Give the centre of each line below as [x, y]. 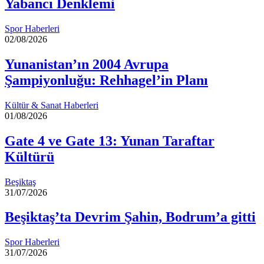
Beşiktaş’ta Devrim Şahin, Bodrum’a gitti [130, 217]
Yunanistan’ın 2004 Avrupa [87, 64]
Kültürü [29, 156]
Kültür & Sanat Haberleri [52, 105]
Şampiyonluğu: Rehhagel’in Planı [106, 80]
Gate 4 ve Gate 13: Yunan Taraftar [110, 141]
